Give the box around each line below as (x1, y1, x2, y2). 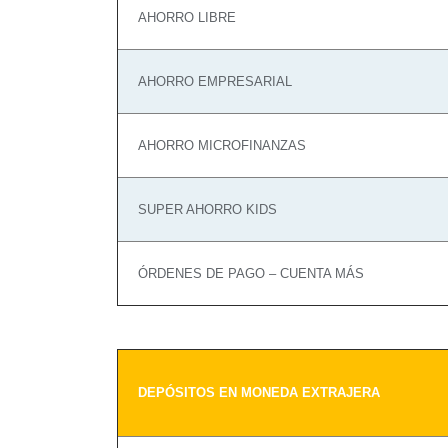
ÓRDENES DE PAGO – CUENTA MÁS (138, 266, 364, 281)
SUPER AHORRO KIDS (138, 202, 277, 217)
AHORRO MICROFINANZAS (138, 138, 306, 153)
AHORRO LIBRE (138, 10, 236, 25)
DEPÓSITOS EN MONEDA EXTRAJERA (138, 385, 380, 400)
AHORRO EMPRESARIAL (138, 74, 292, 89)
